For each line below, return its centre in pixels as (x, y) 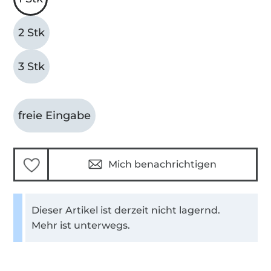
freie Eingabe (55, 115)
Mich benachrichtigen (162, 165)
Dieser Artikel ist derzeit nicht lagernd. (126, 210)
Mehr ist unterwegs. (81, 225)
